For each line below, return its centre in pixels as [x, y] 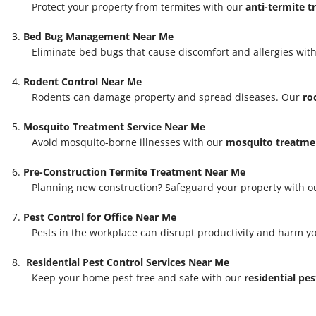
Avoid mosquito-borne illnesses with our [124, 142]
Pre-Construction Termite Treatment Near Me [134, 172]
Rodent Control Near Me [83, 82]
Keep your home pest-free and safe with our [134, 278]
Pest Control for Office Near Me [100, 217]
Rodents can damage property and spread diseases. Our [163, 97]
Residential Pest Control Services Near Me [128, 262]
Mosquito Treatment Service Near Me [114, 127]
